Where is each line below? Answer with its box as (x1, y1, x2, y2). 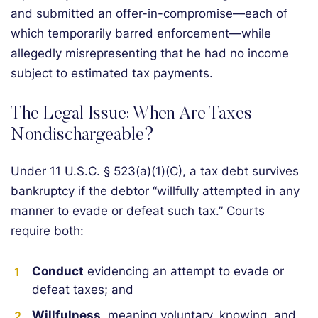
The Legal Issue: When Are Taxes (11, 106, 252, 124)
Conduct (32, 264, 84, 278)
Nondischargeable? (11, 127, 154, 145)
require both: (11, 224, 84, 238)
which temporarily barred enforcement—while (11, 26, 271, 40)
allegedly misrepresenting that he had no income (11, 46, 289, 60)
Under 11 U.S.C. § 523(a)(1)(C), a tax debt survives (11, 164, 299, 178)
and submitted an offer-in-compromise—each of (11, 6, 287, 21)
